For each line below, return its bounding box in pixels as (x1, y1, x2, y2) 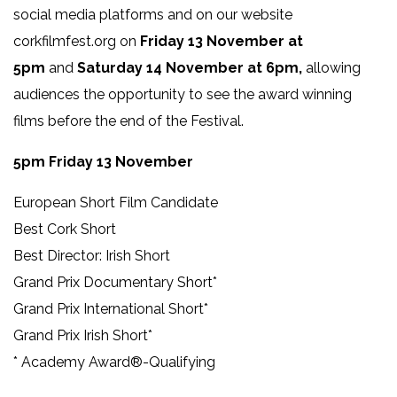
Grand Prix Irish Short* (13, 326, 152, 344)
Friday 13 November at (140, 32, 303, 50)
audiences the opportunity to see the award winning (13, 85, 352, 103)
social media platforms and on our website (13, 5, 292, 23)
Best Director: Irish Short (13, 246, 170, 264)
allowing (306, 58, 361, 76)
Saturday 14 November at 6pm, (77, 58, 306, 76)
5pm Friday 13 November (13, 152, 193, 170)
